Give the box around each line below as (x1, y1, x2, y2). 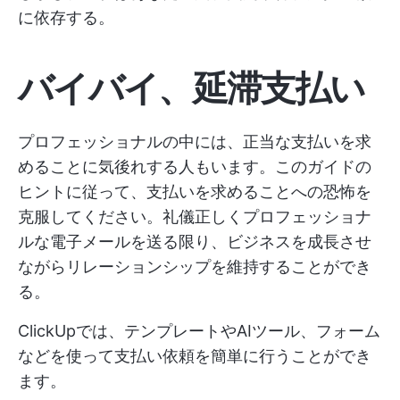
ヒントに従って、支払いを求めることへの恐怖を (18, 182, 371, 202)
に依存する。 (18, 8, 114, 28)
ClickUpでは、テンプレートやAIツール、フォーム (18, 321, 380, 341)
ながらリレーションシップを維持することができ (18, 257, 371, 277)
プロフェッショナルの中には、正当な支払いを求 (18, 132, 371, 152)
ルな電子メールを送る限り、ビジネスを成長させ (18, 232, 371, 252)
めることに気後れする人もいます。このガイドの (18, 157, 371, 177)
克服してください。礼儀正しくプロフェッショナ (18, 207, 371, 227)
